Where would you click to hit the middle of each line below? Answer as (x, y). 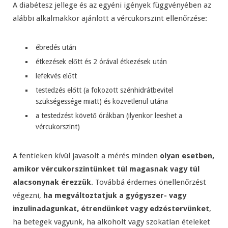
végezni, (28, 196)
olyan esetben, (187, 156)
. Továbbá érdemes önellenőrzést (149, 182)
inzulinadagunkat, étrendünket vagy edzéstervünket (111, 209)
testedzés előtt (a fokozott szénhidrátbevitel (104, 90)
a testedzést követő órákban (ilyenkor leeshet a (109, 116)
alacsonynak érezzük (52, 182)
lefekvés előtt (56, 76)
